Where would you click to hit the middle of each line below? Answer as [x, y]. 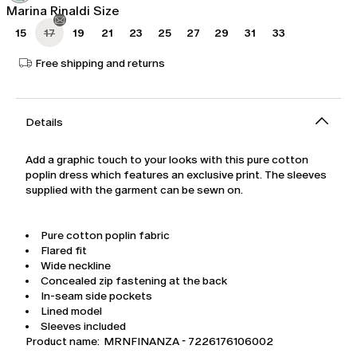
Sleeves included [83, 327]
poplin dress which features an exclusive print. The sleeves [176, 175]
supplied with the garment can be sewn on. [134, 190]
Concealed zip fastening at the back [134, 281]
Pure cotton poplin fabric [105, 236]
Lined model [71, 312]
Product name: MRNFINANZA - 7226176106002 [149, 342]
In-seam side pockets [96, 296]
